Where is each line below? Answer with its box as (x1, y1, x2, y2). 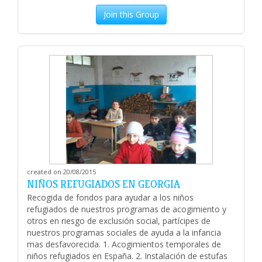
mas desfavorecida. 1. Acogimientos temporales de (27, 239, 221, 250)
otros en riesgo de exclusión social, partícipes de (27, 215, 211, 227)
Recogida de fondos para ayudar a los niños (27, 192, 194, 204)
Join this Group (103, 8, 159, 20)
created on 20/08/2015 (27, 167, 96, 177)
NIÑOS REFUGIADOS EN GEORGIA (27, 178, 180, 191)
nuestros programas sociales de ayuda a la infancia (27, 227, 221, 239)
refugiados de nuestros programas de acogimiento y (27, 204, 226, 215)
